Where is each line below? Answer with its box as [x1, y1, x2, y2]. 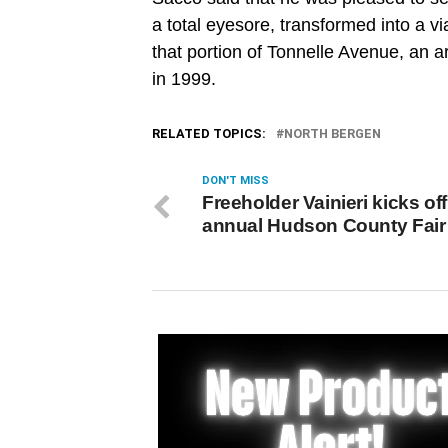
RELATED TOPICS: [152, 126, 266, 141]
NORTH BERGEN [284, 126, 381, 141]
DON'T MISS [202, 174, 269, 187]
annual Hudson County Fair [202, 215, 446, 236]
